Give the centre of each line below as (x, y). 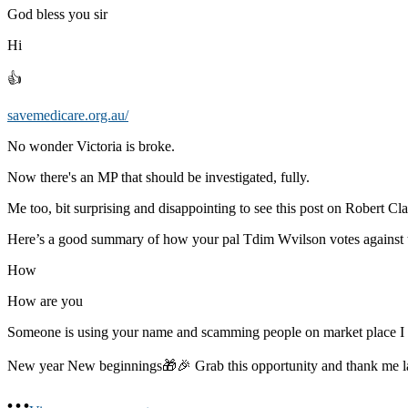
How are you (45, 301)
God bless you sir (57, 15)
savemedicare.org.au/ (68, 116)
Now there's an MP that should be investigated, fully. (158, 178)
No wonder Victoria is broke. (91, 147)
